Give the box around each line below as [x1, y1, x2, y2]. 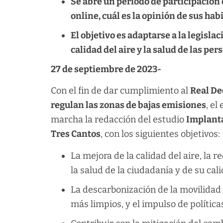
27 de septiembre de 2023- [51, 64, 161, 75]
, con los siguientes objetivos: [101, 128, 220, 140]
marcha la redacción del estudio [51, 114, 186, 125]
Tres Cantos [51, 128, 101, 140]
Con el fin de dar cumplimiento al [51, 85, 190, 97]
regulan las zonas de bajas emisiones [51, 100, 206, 111]
